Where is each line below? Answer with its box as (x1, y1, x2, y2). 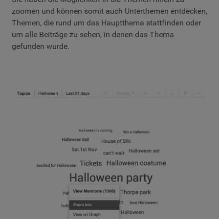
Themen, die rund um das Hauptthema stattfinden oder (12, 18, 201, 28)
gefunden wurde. (12, 42, 69, 51)
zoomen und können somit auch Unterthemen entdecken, (12, 6, 207, 16)
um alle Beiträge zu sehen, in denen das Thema (12, 30, 174, 40)
